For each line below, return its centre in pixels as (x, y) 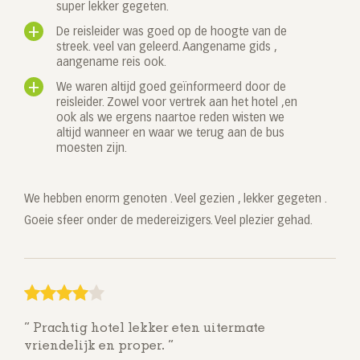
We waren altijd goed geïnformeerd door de (171, 88)
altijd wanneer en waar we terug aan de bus (170, 134)
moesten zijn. (92, 149)
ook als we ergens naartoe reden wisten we (170, 119)
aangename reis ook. (111, 63)
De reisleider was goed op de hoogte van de (172, 33)
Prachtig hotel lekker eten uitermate (147, 329)
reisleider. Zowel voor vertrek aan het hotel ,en (177, 103)
